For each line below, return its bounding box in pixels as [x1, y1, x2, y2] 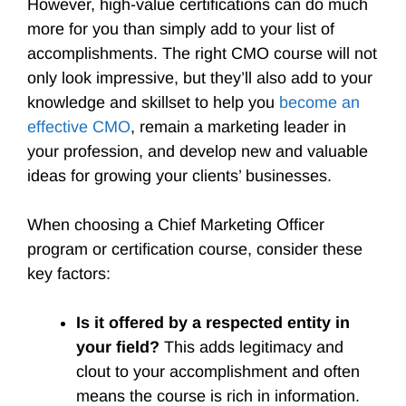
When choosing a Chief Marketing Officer [27, 216, 324, 234]
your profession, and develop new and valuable [27, 142, 368, 160]
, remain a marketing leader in [130, 118, 346, 136]
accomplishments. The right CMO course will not [27, 44, 377, 63]
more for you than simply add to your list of [27, 20, 334, 38]
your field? [76, 338, 159, 356]
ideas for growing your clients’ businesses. [27, 167, 336, 185]
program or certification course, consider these [27, 240, 362, 258]
